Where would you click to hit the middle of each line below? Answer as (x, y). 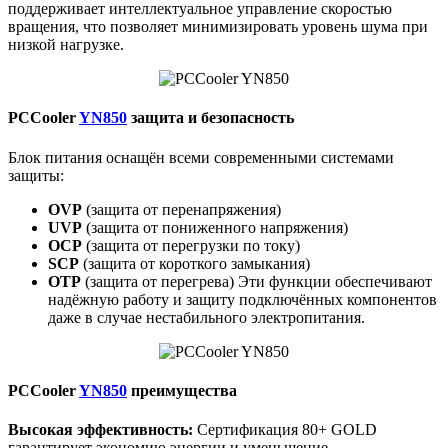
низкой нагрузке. (66, 44)
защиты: (36, 175)
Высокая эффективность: (100, 430)
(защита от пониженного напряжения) (215, 227)
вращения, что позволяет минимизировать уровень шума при (218, 26)
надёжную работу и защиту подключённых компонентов (242, 299)
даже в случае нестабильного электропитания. (206, 317)
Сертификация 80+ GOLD (285, 430)
